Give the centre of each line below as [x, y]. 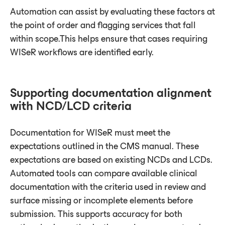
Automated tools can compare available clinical [104, 173]
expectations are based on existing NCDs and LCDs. [111, 159]
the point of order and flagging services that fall [103, 25]
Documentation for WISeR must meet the [90, 132]
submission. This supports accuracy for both [96, 214]
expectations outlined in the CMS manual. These [104, 146]
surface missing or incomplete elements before [101, 200]
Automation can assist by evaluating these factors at [113, 11]
